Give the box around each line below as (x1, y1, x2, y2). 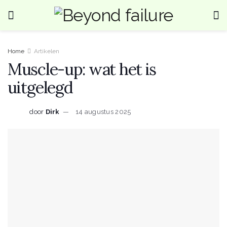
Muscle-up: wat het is (8, 59, 157, 80)
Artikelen (34, 48, 59, 55)
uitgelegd (8, 77, 73, 98)
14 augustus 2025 (75, 107, 131, 116)
